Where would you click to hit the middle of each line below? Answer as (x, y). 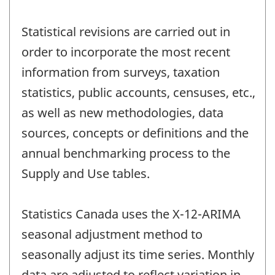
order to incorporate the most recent (126, 52)
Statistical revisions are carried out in (126, 31)
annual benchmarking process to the (126, 153)
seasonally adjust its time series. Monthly (138, 254)
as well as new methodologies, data (122, 112)
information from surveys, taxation (121, 72)
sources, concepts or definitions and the (135, 133)
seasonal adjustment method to (112, 234)
